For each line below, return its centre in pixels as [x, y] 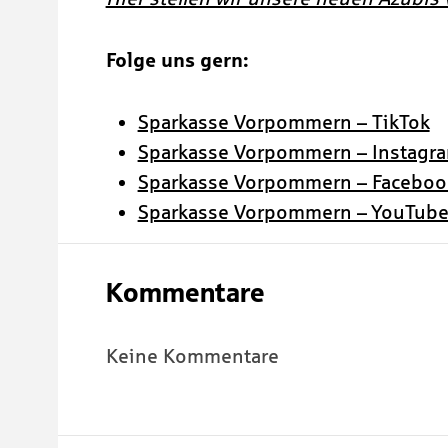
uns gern [201, 60]
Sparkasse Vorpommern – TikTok [283, 122]
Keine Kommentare [192, 356]
